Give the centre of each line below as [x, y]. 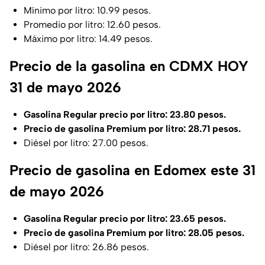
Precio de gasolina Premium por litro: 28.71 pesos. [132, 129]
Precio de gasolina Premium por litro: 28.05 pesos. [134, 233]
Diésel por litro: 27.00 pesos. [86, 143]
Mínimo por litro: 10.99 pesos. [87, 11]
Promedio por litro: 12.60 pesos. [92, 25]
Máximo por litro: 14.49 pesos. [88, 39]
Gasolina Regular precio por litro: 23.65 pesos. [125, 219]
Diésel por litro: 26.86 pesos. [86, 247]
